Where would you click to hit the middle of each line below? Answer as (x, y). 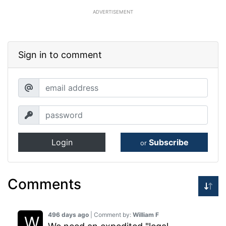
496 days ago (68, 215)
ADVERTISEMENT (113, 12)
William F (146, 215)
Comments (44, 184)
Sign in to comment (60, 55)
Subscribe (168, 143)
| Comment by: (111, 215)
